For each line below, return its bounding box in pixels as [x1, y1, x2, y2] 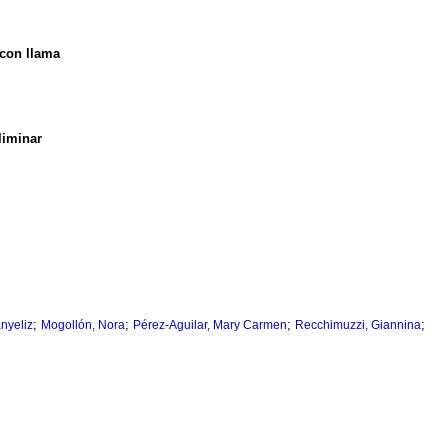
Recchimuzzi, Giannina [295, 318, 421, 333]
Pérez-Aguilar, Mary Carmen [133, 318, 287, 333]
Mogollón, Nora [41, 318, 125, 333]
